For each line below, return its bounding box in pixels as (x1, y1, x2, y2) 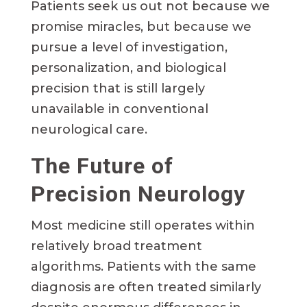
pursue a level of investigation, (30, 40, 228, 56)
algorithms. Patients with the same (30, 259, 256, 275)
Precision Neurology (30, 181, 245, 208)
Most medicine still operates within (30, 218, 255, 234)
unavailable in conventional (30, 101, 208, 117)
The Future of (30, 153, 173, 180)
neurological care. (30, 122, 147, 138)
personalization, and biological (30, 60, 226, 76)
